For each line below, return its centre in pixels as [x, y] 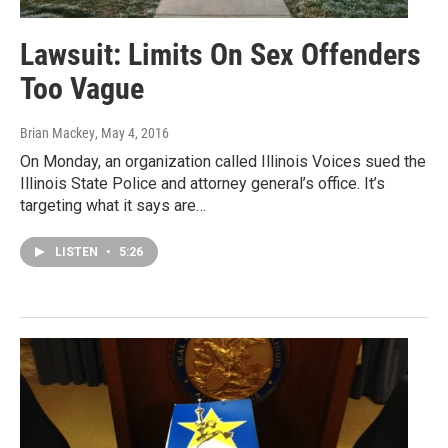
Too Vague [82, 89]
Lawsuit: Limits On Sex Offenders [220, 55]
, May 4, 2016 [132, 133]
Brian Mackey [57, 133]
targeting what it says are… [113, 206]
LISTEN [78, 252]
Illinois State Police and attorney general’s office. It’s [202, 184]
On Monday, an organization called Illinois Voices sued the [223, 162]
